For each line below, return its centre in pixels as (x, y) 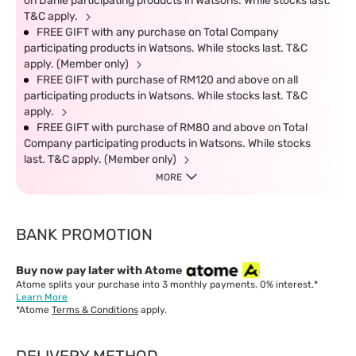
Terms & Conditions (95, 310)
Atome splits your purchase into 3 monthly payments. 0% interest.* (167, 284)
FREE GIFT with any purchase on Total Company (158, 32)
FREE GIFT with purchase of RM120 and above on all (167, 80)
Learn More (42, 297)
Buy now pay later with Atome (99, 270)
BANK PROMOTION (84, 234)
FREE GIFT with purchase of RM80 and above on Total (172, 128)
